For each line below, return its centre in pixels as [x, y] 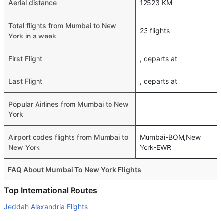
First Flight [25, 58]
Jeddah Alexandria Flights [46, 206]
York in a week [32, 36]
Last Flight [25, 81]
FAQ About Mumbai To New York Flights [74, 169]
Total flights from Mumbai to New [62, 25]
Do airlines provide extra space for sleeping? [93, 187]
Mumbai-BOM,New [170, 137]
